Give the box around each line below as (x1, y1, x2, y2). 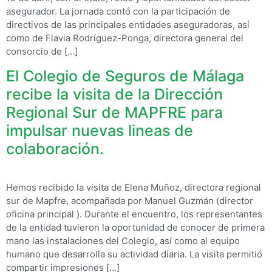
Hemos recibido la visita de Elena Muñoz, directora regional (6, 182, 261, 194)
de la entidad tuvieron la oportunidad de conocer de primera (6, 222, 265, 234)
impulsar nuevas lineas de (6, 121, 193, 140)
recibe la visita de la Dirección (6, 85, 223, 104)
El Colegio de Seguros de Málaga (6, 67, 244, 86)
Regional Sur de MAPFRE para (6, 103, 223, 122)
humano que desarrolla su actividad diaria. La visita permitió (6, 248, 262, 260)
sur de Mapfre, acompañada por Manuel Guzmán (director (6, 195, 253, 207)
